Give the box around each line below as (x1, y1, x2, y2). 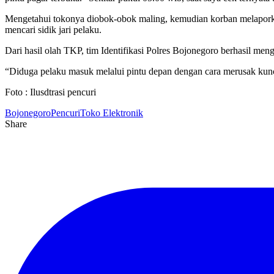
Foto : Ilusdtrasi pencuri (5, 86, 96, 97)
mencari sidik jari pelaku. (5, 24, 102, 35)
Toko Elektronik (80, 107, 143, 118)
